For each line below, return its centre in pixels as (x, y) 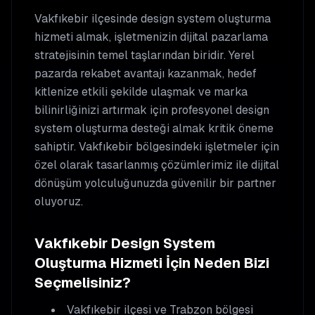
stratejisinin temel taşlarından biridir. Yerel (144, 55)
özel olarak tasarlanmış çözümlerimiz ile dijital (157, 165)
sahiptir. (57, 147)
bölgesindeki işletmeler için (206, 147)
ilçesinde (115, 19)
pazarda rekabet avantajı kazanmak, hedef (146, 73)
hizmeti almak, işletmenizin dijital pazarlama (151, 37)
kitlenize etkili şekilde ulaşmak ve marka (141, 92)
